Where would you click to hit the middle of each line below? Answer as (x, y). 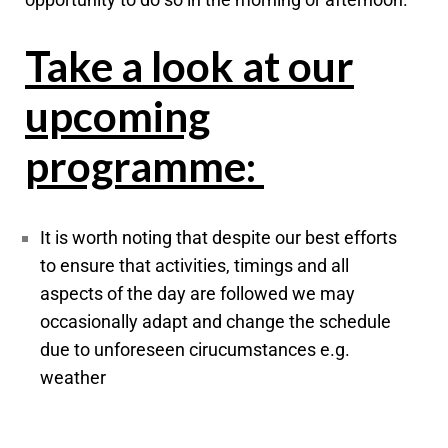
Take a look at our (189, 66)
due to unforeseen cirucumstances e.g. (195, 350)
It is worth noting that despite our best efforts (218, 238)
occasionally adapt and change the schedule (215, 322)
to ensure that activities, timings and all (194, 266)
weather (73, 378)
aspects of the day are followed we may (197, 294)
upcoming (117, 116)
